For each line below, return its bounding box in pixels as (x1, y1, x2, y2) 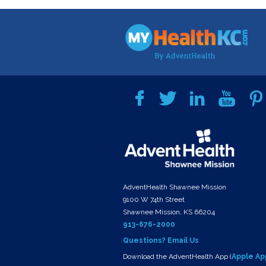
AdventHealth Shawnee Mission (123, 183, 226, 192)
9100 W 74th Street (123, 195, 185, 204)
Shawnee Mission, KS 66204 (123, 208, 215, 217)
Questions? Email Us (123, 236, 199, 245)
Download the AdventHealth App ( (123, 252, 232, 261)
